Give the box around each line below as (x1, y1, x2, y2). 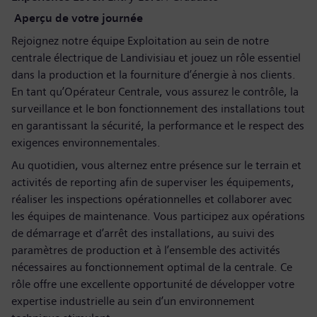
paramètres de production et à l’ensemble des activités (11, 243, 280, 257)
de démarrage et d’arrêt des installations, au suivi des (11, 226, 275, 240)
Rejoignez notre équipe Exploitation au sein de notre (11, 34, 269, 47)
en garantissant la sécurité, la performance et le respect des (11, 119, 304, 132)
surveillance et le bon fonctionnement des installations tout (11, 102, 305, 115)
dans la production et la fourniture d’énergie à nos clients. (11, 68, 296, 81)
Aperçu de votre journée (11, 11, 143, 25)
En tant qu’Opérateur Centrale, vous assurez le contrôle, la (11, 85, 299, 98)
